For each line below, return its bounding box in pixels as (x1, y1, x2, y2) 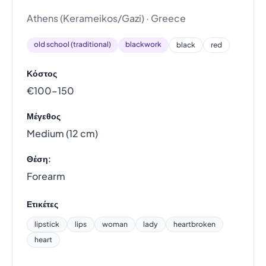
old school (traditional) (34, 39, 111, 49)
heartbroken (173, 219, 216, 229)
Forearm (27, 169, 65, 182)
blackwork (125, 39, 161, 49)
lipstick (34, 219, 59, 229)
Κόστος (27, 67, 57, 78)
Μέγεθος (27, 110, 61, 121)
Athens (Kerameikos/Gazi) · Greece (27, 11, 186, 24)
